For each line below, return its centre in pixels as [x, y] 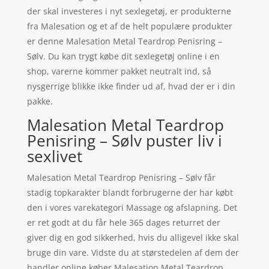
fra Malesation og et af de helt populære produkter [129, 26]
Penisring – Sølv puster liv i [124, 141]
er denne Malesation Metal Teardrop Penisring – [124, 41]
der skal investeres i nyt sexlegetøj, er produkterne [129, 11]
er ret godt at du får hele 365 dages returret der [123, 223]
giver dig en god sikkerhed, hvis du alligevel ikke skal [133, 238]
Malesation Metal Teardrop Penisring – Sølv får [121, 178]
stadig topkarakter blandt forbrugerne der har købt [130, 193]
